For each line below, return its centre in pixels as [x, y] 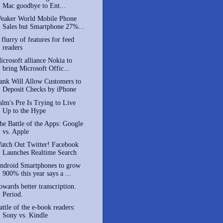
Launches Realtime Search [39, 152]
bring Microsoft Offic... [36, 69]
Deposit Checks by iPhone [39, 90]
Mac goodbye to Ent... [34, 5]
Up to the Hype [24, 111]
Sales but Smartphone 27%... [43, 27]
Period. [12, 194]
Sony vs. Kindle [25, 216]
